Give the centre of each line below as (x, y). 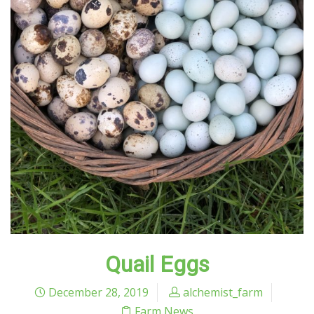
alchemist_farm (223, 293)
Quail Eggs (157, 265)
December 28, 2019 (97, 293)
